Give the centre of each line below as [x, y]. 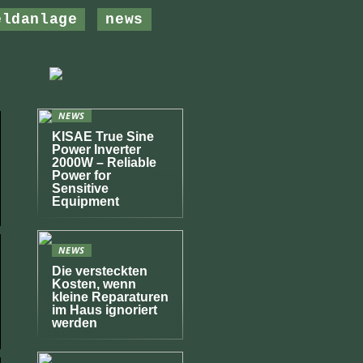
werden [75, 323]
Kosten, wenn [94, 284]
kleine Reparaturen [110, 297]
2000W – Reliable [104, 162]
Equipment [85, 201]
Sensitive [80, 188]
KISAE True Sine [103, 137]
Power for [81, 175]
